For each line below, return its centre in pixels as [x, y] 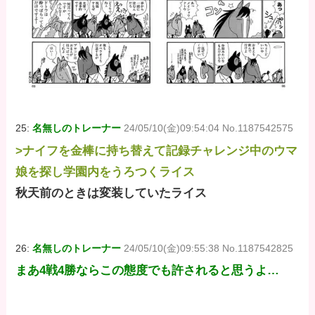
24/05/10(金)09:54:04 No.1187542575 [209, 128]
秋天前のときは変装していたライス [111, 193]
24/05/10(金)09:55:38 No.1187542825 [209, 248]
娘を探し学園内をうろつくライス [105, 172]
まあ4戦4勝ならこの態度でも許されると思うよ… [148, 270]
